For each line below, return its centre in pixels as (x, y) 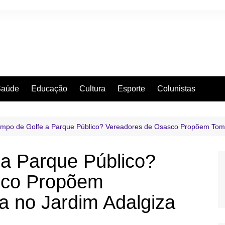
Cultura (92, 89)
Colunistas (176, 89)
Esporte (131, 89)
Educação (49, 89)
